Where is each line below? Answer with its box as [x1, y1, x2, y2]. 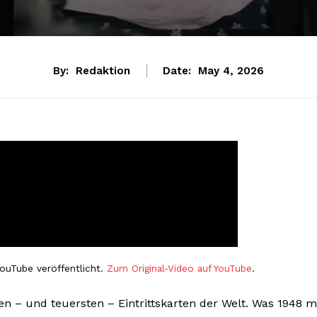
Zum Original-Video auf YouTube [107, 263, 252, 275]
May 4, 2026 [198, 64, 264, 78]
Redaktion [76, 64, 130, 78]
